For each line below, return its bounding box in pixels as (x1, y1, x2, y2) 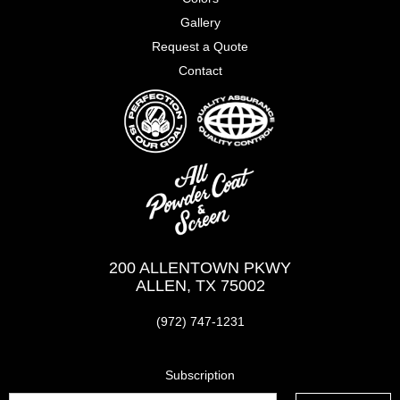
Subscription (165, 367, 235, 382)
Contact (178, 63, 222, 79)
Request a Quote (152, 39, 248, 54)
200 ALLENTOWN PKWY (109, 258, 291, 277)
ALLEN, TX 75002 (135, 276, 265, 295)
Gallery (179, 15, 221, 30)
